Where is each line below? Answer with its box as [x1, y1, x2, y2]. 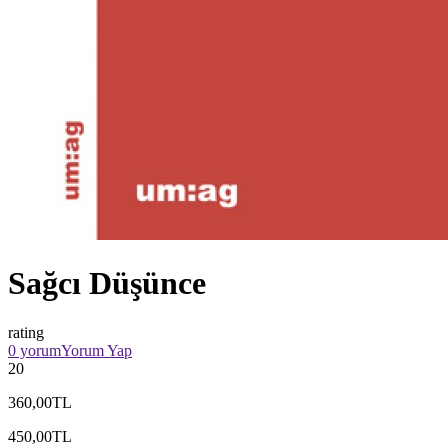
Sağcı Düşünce [8, 265, 206, 302]
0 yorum [8, 341, 61, 359]
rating [8, 323, 44, 341]
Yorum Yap [61, 341, 132, 359]
